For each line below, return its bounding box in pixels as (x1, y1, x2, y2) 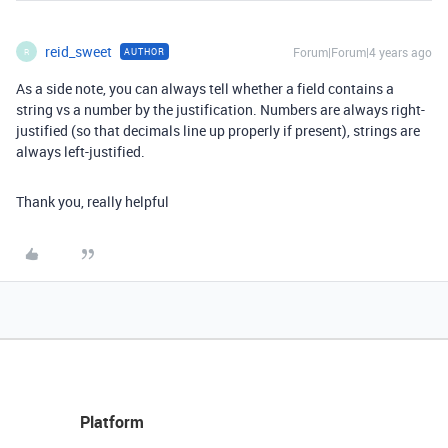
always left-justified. (16, 142, 145, 161)
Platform (80, 411, 144, 433)
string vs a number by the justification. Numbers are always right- (16, 100, 425, 119)
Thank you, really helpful (16, 192, 169, 211)
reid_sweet (45, 42, 112, 61)
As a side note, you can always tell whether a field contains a (16, 79, 394, 98)
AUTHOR (124, 45, 165, 58)
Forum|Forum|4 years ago (293, 44, 432, 60)
